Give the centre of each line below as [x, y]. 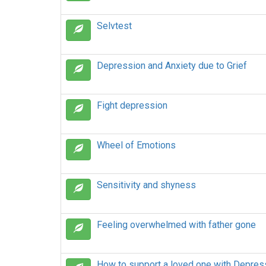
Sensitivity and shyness [146, 185]
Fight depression [132, 105]
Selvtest [114, 26]
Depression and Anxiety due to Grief [172, 66]
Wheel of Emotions [136, 145]
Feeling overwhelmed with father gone [176, 225]
